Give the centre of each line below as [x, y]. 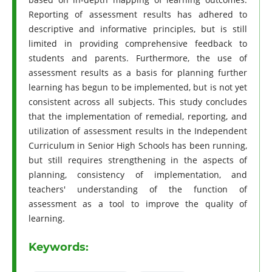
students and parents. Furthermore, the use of [138, 58]
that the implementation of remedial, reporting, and [138, 117]
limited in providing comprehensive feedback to [138, 44]
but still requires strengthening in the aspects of [138, 160]
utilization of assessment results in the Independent [138, 131]
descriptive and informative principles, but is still [138, 29]
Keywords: [58, 247]
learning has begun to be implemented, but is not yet [138, 87]
